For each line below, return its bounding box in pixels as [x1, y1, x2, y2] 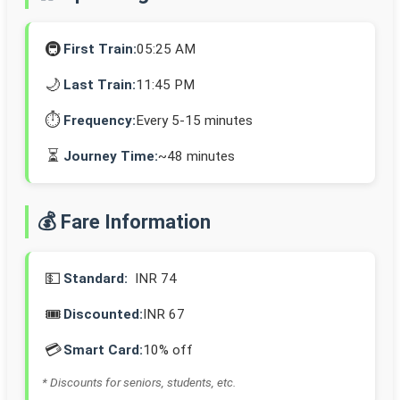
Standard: [63, 270, 128, 287]
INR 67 [143, 305, 185, 322]
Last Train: [63, 76, 136, 93]
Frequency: [63, 112, 136, 129]
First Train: [63, 40, 137, 57]
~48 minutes [158, 147, 235, 164]
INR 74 [135, 270, 177, 287]
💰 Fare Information [37, 211, 211, 234]
